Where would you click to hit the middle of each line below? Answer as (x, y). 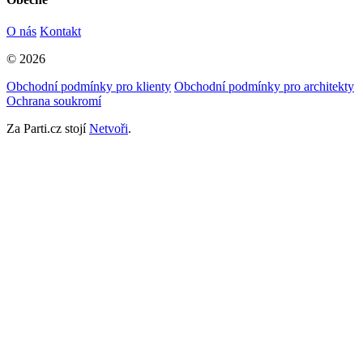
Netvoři (109, 129)
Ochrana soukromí (54, 101)
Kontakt (60, 32)
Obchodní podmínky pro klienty (89, 87)
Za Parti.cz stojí (48, 129)
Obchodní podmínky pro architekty (264, 87)
